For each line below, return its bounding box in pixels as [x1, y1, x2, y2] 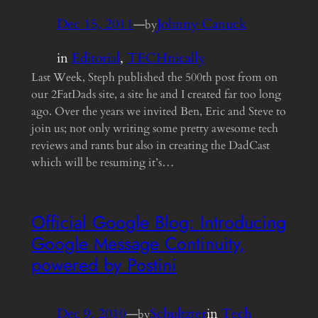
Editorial [71, 49, 120, 68]
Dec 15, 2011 [56, 15, 133, 34]
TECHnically [126, 49, 205, 68]
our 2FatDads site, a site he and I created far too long [31, 87, 281, 103]
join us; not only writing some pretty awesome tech [31, 121, 278, 137]
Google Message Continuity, [31, 231, 245, 257]
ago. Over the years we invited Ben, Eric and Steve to [31, 104, 286, 120]
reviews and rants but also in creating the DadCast [31, 138, 270, 154]
